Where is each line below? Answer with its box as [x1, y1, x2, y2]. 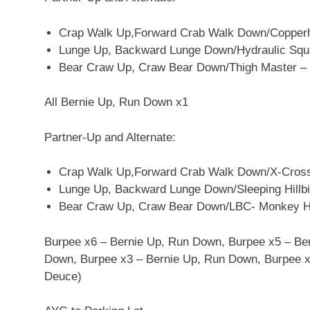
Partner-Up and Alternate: [44, 130, 176, 144]
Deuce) [44, 269, 82, 283]
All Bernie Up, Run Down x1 [44, 95, 188, 109]
